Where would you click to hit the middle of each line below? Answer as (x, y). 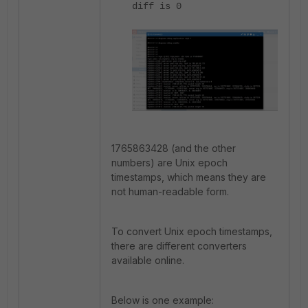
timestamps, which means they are (189, 177)
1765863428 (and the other (174, 148)
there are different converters (179, 246)
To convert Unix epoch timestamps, (192, 232)
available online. (148, 261)
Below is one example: (163, 300)
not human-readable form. (170, 192)
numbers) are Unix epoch (169, 163)
